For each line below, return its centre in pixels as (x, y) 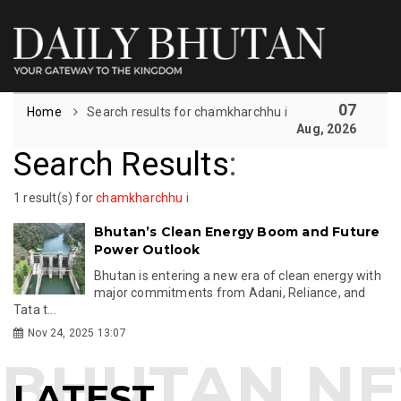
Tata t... (35, 309)
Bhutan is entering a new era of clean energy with (238, 275)
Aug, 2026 (326, 128)
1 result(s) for (55, 197)
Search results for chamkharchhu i (187, 111)
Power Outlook (147, 249)
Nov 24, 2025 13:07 (77, 333)
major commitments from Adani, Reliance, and (230, 292)
